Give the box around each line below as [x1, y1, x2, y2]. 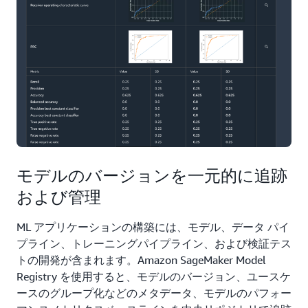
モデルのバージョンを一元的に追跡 [16, 165, 287, 185]
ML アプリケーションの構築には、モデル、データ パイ [16, 219, 289, 234]
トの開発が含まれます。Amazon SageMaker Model [16, 252, 266, 267]
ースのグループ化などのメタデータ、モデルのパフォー [16, 285, 291, 300]
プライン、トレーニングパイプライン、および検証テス [16, 236, 291, 250]
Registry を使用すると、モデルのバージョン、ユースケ [16, 269, 291, 283]
